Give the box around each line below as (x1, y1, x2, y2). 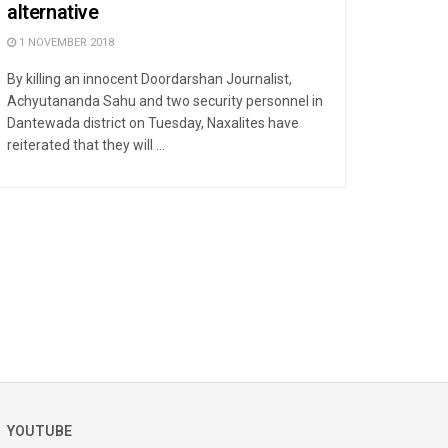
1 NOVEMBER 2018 (16, 33, 114, 51)
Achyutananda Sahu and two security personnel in (7, 92, 323, 109)
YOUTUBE (7, 420, 72, 442)
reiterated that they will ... (7, 136, 165, 153)
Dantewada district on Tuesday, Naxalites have (7, 114, 299, 131)
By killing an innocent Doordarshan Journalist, (7, 70, 292, 87)
